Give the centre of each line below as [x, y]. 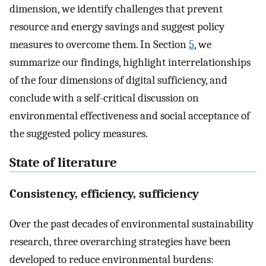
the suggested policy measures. [79, 134]
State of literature [63, 163]
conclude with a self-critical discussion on [104, 98]
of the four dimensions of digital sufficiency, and [118, 80]
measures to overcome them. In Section [99, 45]
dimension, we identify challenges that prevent [116, 9]
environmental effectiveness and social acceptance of [130, 116]
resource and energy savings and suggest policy [117, 27]
